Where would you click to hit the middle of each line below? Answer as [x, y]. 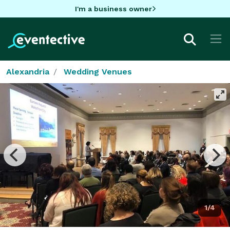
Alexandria [28, 71]
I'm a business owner [113, 8]
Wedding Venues [98, 71]
